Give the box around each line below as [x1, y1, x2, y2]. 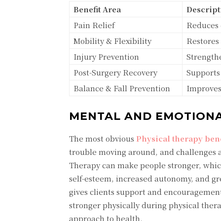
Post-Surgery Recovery [74, 67, 157, 77]
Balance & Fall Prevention [74, 83, 170, 93]
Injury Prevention [74, 51, 139, 62]
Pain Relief [74, 20, 115, 30]
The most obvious [69, 133, 136, 144]
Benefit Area [74, 4, 121, 14]
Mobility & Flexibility [74, 36, 151, 46]
